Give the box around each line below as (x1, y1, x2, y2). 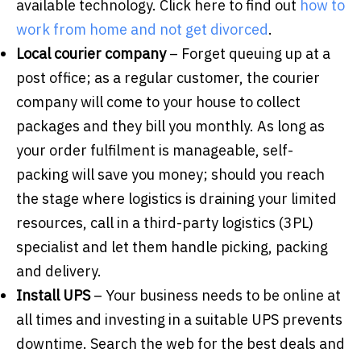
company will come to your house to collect (16, 92, 301, 111)
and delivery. (16, 261, 102, 280)
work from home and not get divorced (16, 19, 268, 39)
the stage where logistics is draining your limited (16, 189, 337, 208)
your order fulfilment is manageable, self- (16, 140, 293, 160)
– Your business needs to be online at (90, 285, 341, 305)
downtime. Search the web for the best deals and (16, 334, 345, 353)
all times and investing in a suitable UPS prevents (16, 309, 342, 329)
